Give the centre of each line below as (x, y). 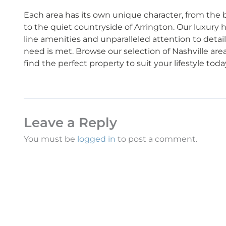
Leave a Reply (70, 123)
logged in (96, 139)
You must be (50, 139)
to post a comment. (156, 139)
